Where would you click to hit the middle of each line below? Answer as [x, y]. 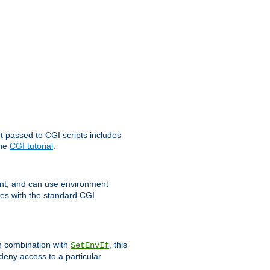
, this [118, 244]
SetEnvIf [90, 245]
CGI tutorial [31, 146]
